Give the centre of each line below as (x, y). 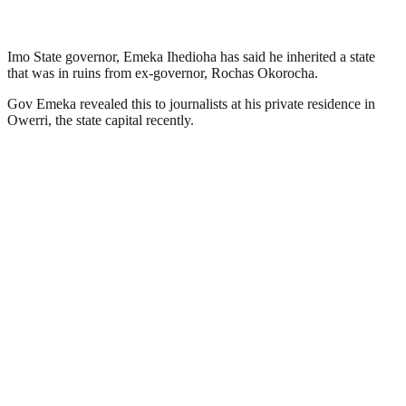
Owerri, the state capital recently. (101, 120)
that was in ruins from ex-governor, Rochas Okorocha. (163, 72)
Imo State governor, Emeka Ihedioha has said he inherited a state (191, 56)
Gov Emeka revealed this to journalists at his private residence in (191, 103)
